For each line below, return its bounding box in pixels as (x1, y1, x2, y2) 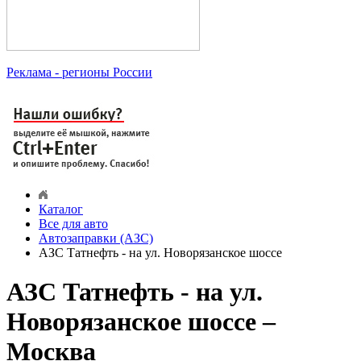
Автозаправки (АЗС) (39, 231, 153, 246)
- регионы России (52, 65, 152, 80)
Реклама (6, 65, 52, 80)
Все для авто (39, 217, 108, 231)
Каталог (39, 202, 83, 217)
